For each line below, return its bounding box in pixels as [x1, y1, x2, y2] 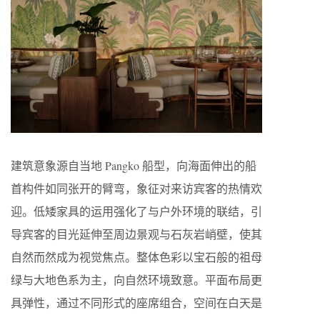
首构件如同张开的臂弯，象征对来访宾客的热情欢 [11, 181, 262, 196]
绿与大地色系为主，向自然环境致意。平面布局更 [11, 272, 262, 288]
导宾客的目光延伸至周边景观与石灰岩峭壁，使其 [11, 226, 262, 242]
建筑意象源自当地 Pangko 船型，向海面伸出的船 [11, 158, 256, 174]
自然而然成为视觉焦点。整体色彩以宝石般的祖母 [11, 249, 262, 265]
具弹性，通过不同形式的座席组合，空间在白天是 [11, 295, 262, 311]
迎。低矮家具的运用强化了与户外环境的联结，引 [11, 204, 262, 219]
